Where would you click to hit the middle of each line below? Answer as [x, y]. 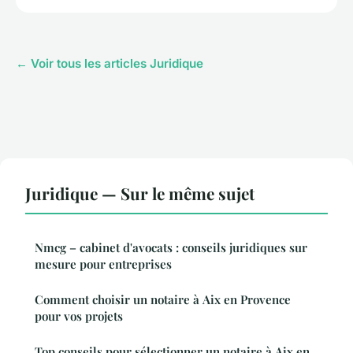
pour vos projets [79, 316]
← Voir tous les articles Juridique [110, 64]
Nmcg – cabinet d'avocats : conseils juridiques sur [171, 248]
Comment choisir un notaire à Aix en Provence [163, 300]
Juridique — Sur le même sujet [140, 193]
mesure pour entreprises [103, 264]
